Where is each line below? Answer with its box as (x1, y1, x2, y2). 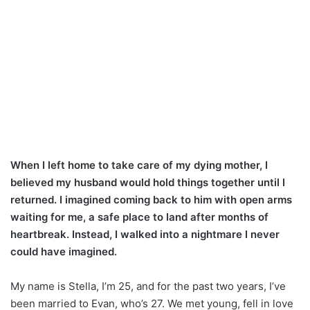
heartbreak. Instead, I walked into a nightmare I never (10, 227, 280, 241)
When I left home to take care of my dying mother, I (10, 158, 268, 172)
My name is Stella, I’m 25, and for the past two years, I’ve (10, 279, 286, 293)
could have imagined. (10, 244, 117, 258)
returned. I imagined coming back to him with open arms (10, 192, 292, 206)
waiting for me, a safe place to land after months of (10, 210, 268, 224)
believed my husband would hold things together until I (10, 175, 285, 189)
